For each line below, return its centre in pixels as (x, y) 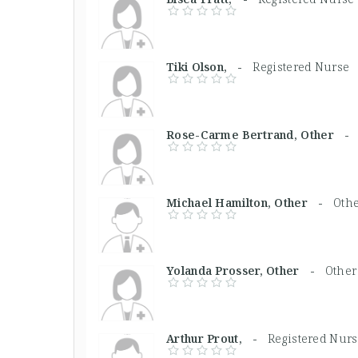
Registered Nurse (301, 66)
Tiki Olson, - (210, 66)
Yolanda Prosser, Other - (246, 270)
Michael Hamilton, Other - (250, 202)
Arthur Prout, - (217, 338)
